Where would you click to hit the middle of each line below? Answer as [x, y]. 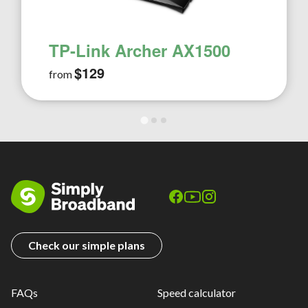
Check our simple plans [87, 245]
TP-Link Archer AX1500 [140, 50]
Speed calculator [197, 293]
